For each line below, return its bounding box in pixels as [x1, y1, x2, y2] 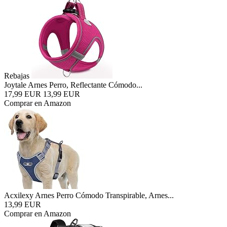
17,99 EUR [4, 90, 41, 98]
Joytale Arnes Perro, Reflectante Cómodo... [4, 81, 142, 89]
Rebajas [4, 71, 29, 80]
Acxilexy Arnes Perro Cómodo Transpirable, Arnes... [4, 191, 174, 200]
